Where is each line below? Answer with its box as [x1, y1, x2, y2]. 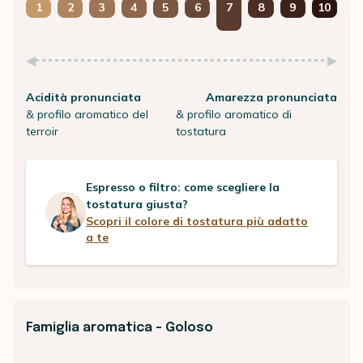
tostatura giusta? [86, 197, 188, 211]
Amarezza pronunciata [206, 90, 337, 105]
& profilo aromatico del [26, 107, 148, 122]
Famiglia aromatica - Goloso [26, 321, 213, 335]
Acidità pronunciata [26, 90, 141, 105]
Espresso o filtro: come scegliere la [86, 180, 280, 194]
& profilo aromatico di [176, 107, 293, 122]
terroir [26, 124, 58, 139]
